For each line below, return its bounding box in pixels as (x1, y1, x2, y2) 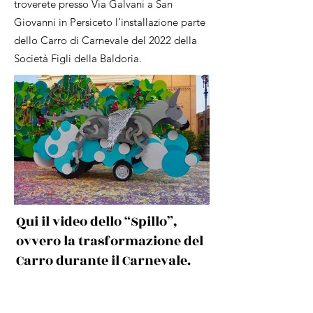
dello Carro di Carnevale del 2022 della (14, 34, 197, 47)
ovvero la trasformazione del (16, 231, 203, 251)
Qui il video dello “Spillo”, (16, 212, 177, 231)
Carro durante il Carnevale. (16, 251, 191, 270)
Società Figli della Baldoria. (14, 52, 142, 65)
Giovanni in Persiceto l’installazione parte (14, 15, 205, 29)
